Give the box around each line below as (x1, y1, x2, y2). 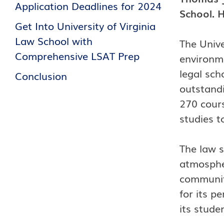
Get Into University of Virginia (15, 18, 155, 33)
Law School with (15, 33, 92, 48)
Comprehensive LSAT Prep (15, 48, 139, 63)
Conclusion (15, 68, 67, 83)
